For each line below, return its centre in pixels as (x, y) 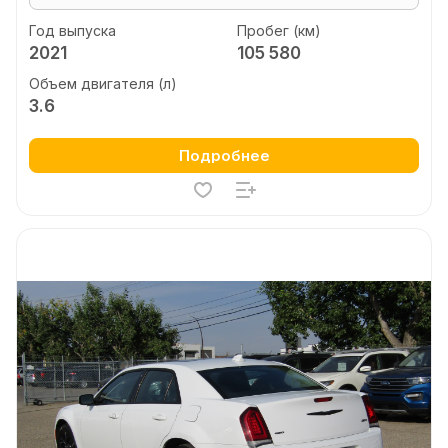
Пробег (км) (278, 30)
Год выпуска (72, 30)
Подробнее (224, 155)
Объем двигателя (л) (103, 83)
